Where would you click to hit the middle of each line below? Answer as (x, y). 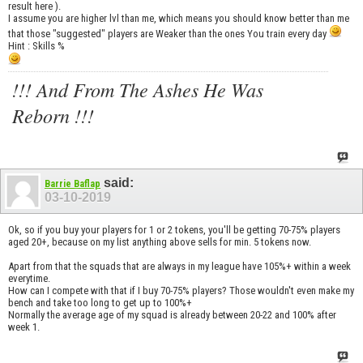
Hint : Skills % (36, 45)
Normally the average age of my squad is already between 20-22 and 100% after (172, 315)
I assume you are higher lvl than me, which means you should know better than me (179, 18)
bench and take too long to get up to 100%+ (100, 303)
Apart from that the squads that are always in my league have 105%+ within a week (179, 267)
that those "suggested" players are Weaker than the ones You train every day (169, 33)
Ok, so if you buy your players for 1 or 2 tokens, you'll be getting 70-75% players (174, 230)
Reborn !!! (53, 115)
